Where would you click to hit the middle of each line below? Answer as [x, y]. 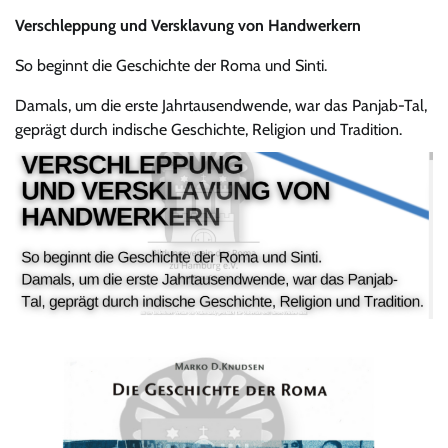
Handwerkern [314, 25]
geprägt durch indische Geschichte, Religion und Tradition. [208, 129]
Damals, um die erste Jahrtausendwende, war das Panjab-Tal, [221, 105]
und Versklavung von [192, 25]
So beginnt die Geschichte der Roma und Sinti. [171, 65]
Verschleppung [65, 25]
